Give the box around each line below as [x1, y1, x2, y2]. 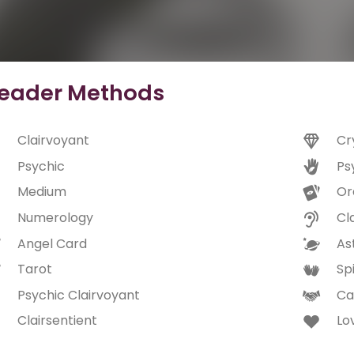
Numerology [17, 209, 93, 228]
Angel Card [17, 234, 87, 253]
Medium [17, 183, 66, 201]
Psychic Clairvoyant [17, 285, 140, 304]
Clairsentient [17, 311, 97, 330]
